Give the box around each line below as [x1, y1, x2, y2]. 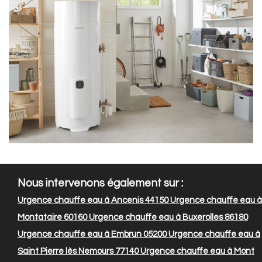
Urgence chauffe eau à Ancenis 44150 [18, 196, 168, 205]
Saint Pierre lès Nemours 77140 [18, 247, 139, 256]
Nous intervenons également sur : [18, 178, 183, 189]
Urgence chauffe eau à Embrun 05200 [18, 230, 167, 239]
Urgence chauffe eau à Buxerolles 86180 [87, 213, 248, 222]
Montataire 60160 [18, 213, 87, 222]
